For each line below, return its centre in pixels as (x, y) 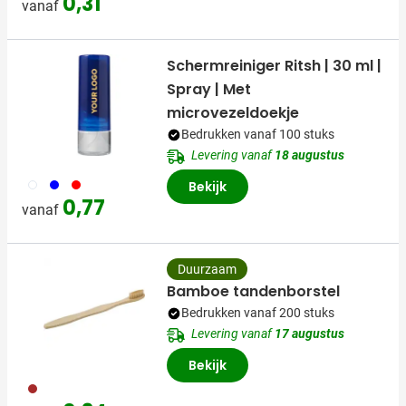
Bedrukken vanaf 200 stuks (258, 313)
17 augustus (309, 334)
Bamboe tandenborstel (253, 292)
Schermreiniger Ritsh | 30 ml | (274, 66)
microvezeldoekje (233, 113)
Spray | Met (209, 90)
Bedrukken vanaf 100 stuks (258, 135)
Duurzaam (207, 270)
